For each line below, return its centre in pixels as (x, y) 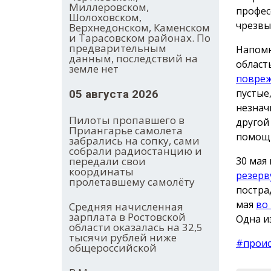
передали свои (107, 162)
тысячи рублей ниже (123, 238)
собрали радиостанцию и (135, 151)
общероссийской (113, 248)
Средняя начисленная (126, 207)
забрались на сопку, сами (134, 141)
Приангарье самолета (126, 131)
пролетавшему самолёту (132, 182)
